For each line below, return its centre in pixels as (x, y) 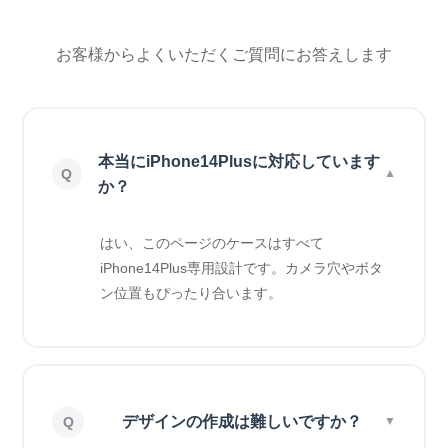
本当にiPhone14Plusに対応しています (238, 161)
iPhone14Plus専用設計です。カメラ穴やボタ (242, 267)
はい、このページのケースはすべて (212, 242)
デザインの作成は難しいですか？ (242, 422)
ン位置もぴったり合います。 (191, 292)
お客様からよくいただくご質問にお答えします (224, 54)
